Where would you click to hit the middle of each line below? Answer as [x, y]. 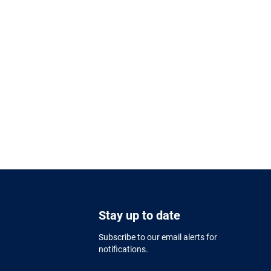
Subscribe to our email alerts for [158, 237]
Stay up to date [139, 215]
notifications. [123, 249]
